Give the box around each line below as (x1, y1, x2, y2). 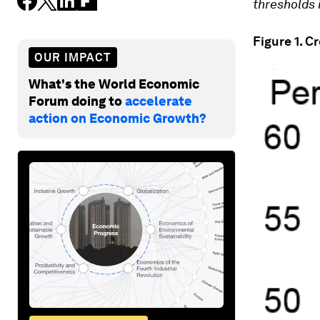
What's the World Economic (29, 76, 199, 91)
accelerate (125, 93, 192, 109)
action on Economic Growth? (29, 110, 206, 126)
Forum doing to (29, 93, 125, 109)
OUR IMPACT (34, 50, 111, 64)
